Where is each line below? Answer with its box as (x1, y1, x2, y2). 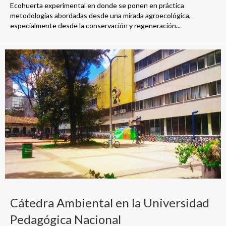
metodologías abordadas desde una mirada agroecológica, (10, 11, 191, 20)
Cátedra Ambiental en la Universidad (10, 195, 209, 210)
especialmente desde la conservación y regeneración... (10, 21, 181, 30)
